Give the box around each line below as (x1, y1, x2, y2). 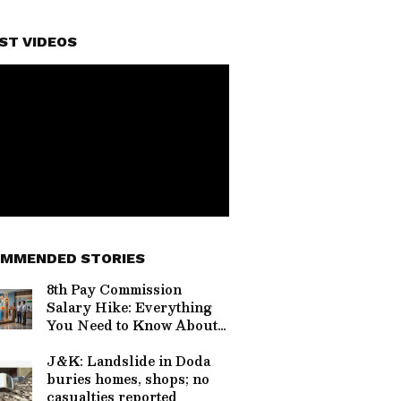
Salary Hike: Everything (47, 296, 212, 318)
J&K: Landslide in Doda (47, 350, 210, 371)
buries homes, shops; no (47, 368, 209, 389)
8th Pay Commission (47, 278, 182, 300)
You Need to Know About (47, 314, 218, 336)
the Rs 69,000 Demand (47, 332, 197, 354)
